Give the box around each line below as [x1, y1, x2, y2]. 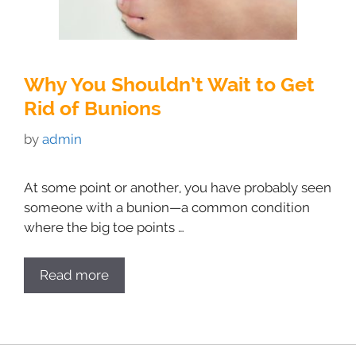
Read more [40, 267, 109, 283]
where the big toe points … [24, 219, 184, 235]
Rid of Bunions [24, 96, 161, 120]
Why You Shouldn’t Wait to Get [24, 72, 315, 96]
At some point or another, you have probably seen [24, 179, 331, 195]
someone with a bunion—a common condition [24, 199, 310, 215]
